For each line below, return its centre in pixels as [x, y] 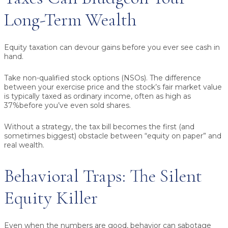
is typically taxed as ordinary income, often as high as [97, 96]
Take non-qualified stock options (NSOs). [76, 78]
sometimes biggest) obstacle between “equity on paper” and [113, 136]
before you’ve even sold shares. [75, 106]
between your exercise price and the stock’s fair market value [113, 87]
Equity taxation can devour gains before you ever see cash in [112, 48]
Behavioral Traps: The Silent [103, 176]
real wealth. [24, 145]
